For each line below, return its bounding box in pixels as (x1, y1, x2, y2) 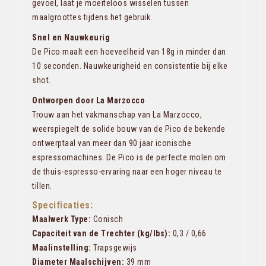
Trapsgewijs (91, 243, 137, 252)
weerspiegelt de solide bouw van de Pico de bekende (32, 124, 225, 134)
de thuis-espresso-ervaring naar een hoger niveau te (32, 167, 222, 176)
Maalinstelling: (32, 243, 91, 252)
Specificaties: (32, 199, 93, 211)
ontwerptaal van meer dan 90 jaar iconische (32, 138, 191, 148)
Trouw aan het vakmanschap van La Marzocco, (32, 110, 202, 119)
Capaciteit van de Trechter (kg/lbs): (32, 229, 170, 238)
